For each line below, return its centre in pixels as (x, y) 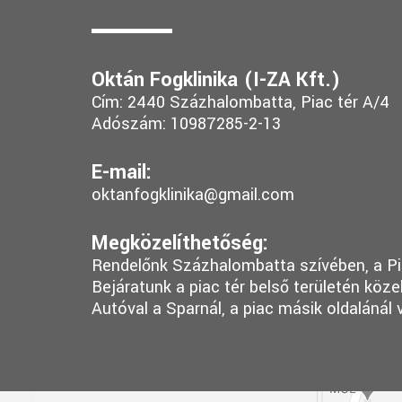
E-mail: (122, 172)
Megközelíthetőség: (180, 243)
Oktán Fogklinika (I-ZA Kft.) (216, 79)
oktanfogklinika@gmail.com (193, 194)
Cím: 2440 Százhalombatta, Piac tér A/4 (240, 102)
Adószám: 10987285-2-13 (186, 123)
